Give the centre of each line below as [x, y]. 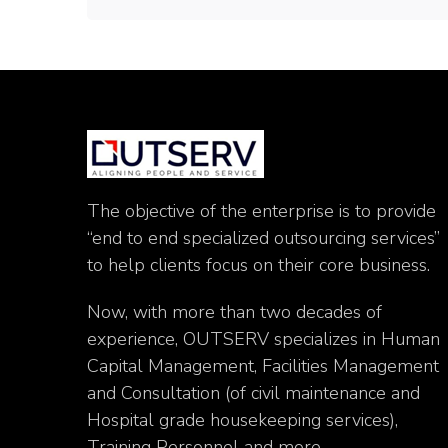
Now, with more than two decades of [234, 312]
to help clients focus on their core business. [258, 265]
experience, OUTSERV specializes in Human [263, 339]
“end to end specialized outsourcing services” [263, 238]
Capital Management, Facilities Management [263, 366]
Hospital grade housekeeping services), [242, 420]
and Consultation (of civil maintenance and [253, 393]
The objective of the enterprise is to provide [261, 211]
